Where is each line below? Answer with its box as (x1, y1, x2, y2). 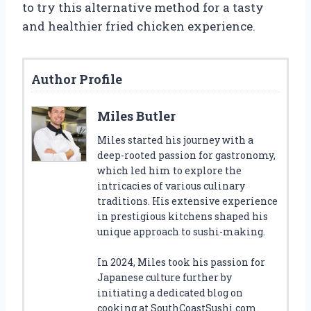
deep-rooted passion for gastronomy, (97, 148, 276, 162)
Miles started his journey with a (97, 133, 253, 146)
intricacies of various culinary (97, 178, 245, 192)
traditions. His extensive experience (97, 194, 278, 208)
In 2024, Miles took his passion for (97, 255, 265, 269)
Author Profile (31, 70, 122, 87)
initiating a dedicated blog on (97, 285, 243, 299)
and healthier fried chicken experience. (22, 17, 255, 34)
